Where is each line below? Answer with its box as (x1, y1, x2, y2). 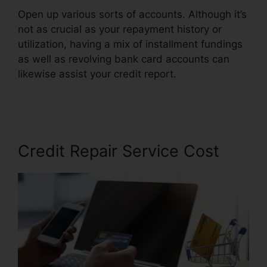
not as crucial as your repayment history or (18, 23, 222, 35)
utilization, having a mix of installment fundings (18, 38, 243, 50)
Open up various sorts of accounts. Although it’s (18, 8, 247, 20)
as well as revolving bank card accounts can (18, 52, 229, 65)
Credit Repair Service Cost (18, 141, 219, 161)
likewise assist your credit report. (18, 67, 176, 80)
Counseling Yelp (18, 82, 94, 95)
